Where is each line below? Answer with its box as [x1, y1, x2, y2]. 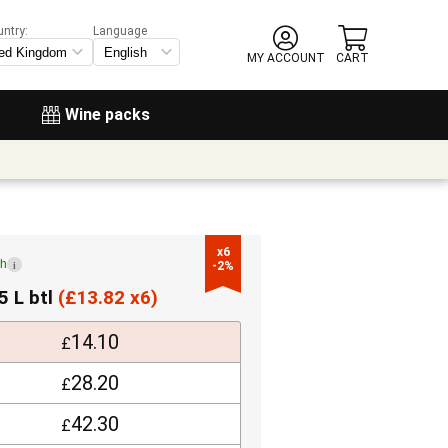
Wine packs [65, 105, 150, 124]
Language [93, 24, 148, 38]
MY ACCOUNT [246, 51, 325, 65]
